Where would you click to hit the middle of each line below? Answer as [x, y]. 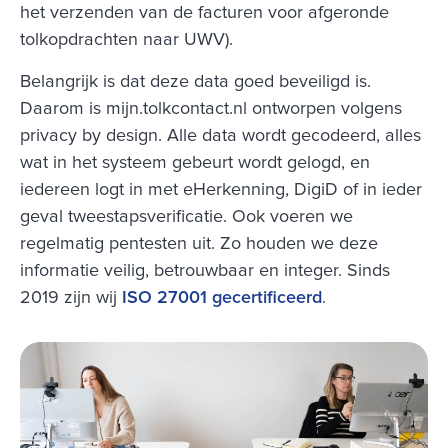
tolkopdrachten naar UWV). [126, 40]
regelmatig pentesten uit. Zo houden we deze [199, 243]
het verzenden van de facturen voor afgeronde [204, 13]
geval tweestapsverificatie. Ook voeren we [186, 216]
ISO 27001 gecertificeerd [222, 297]
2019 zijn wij [71, 297]
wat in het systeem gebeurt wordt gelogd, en [195, 162]
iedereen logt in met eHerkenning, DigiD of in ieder [221, 189]
